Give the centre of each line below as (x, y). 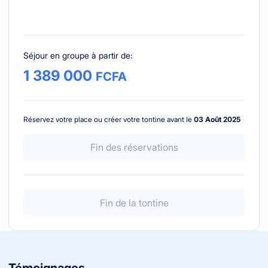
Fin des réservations (134, 147)
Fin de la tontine (134, 202)
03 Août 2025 (217, 119)
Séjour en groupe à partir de (77, 55)
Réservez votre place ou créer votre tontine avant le (109, 119)
